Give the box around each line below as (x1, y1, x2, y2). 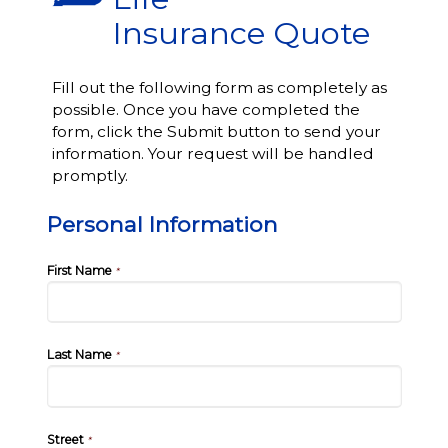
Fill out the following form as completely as (51, 78, 387, 97)
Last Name (46, 347, 112, 363)
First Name (46, 263, 112, 278)
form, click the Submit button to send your (51, 122, 381, 141)
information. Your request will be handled (51, 144, 374, 163)
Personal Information (46, 211, 278, 237)
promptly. (51, 166, 128, 185)
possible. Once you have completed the (51, 100, 360, 119)
